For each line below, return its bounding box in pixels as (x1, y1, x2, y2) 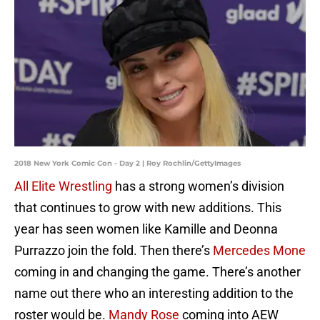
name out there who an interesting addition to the (14, 286, 294, 301)
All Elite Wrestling (14, 179, 112, 194)
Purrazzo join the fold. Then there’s (14, 243, 213, 259)
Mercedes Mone (213, 243, 306, 259)
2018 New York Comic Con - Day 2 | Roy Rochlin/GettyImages (14, 159, 241, 169)
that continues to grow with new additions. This (14, 200, 281, 216)
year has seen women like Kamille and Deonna (14, 221, 278, 237)
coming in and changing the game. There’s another (14, 264, 301, 280)
